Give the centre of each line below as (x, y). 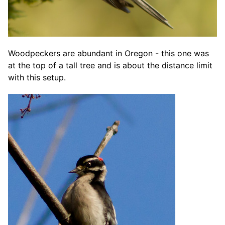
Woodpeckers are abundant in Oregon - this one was (108, 53)
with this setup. (37, 77)
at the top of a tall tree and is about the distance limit (110, 65)
